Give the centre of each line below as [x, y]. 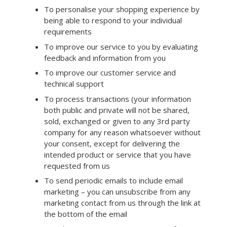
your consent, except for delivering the [112, 143]
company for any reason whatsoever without [122, 132]
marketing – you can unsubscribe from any [117, 192]
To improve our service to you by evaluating [121, 46]
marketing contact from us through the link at [122, 203]
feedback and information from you [105, 58]
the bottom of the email [86, 214]
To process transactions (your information [118, 99]
